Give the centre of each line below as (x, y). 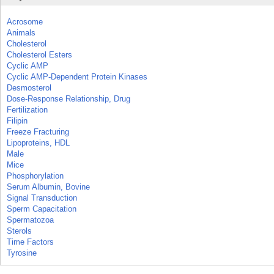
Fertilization (27, 110)
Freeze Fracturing (38, 132)
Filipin (17, 121)
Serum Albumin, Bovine (48, 187)
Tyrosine (22, 253)
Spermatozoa (30, 220)
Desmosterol (29, 88)
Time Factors (30, 242)
